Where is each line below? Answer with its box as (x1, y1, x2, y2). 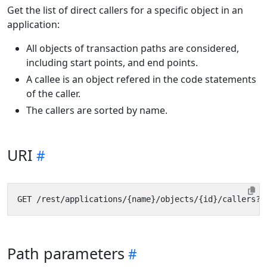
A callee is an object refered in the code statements (26, 73, 256, 86)
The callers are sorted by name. (26, 104, 167, 117)
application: (7, 18, 60, 31)
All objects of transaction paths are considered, (26, 42, 239, 55)
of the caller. (26, 87, 80, 100)
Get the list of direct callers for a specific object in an (7, 4, 243, 17)
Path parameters (7, 243, 125, 263)
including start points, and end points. (26, 56, 198, 69)
